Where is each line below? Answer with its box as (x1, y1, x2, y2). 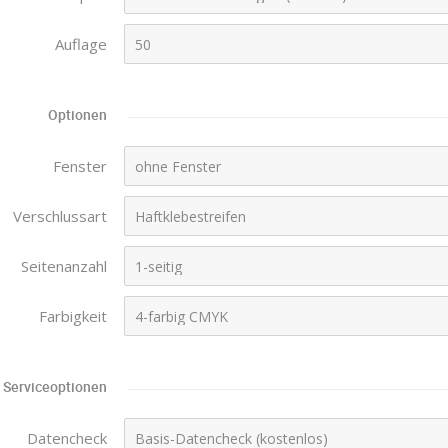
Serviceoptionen (3, 377, 107, 396)
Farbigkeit (39, 306, 107, 326)
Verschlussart (13, 206, 107, 226)
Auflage (55, 34, 107, 54)
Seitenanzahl (21, 256, 107, 276)
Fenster (53, 156, 107, 176)
